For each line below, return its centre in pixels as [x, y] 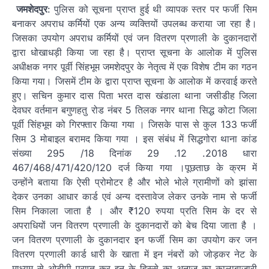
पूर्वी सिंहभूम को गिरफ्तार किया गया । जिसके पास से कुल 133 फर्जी [134, 125]
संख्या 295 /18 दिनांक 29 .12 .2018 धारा [134, 153]
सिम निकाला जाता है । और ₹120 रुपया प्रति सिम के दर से [134, 211]
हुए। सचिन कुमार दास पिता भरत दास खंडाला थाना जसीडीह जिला [134, 96]
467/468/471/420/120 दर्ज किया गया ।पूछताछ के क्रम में [134, 168]
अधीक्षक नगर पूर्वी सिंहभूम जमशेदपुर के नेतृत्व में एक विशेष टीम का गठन [134, 67]
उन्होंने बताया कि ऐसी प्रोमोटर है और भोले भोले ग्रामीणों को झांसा [134, 182]
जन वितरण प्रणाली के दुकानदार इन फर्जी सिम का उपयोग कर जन [134, 240]
